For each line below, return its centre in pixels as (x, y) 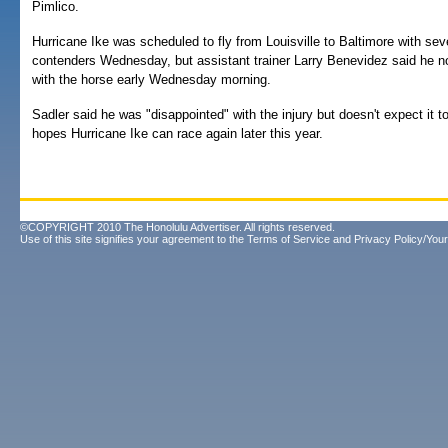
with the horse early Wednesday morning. (151, 79)
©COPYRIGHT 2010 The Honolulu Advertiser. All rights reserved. (177, 227)
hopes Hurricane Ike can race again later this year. (177, 133)
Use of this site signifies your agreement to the (133, 239)
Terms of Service (288, 239)
